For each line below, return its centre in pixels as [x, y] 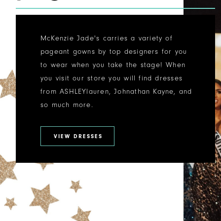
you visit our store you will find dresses [112, 78]
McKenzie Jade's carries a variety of [107, 38]
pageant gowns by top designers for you [114, 51]
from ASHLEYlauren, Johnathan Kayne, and [116, 91]
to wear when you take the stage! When [113, 65]
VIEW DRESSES [78, 136]
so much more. [67, 105]
